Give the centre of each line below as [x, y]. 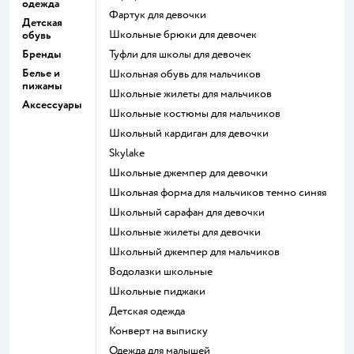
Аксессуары [52, 105]
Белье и [41, 73]
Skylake [130, 153]
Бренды [41, 54]
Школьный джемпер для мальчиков [200, 252]
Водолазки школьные [164, 271]
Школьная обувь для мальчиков [190, 74]
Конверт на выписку [162, 331]
